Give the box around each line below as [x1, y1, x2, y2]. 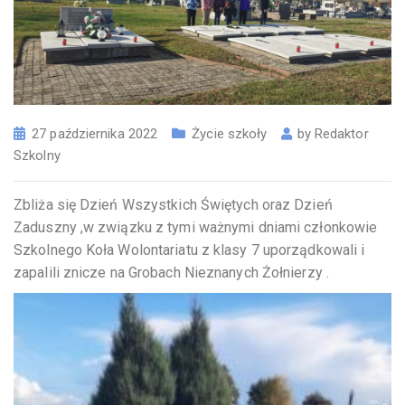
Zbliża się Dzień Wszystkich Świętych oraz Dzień [14, 195, 333, 213]
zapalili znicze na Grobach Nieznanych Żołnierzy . [14, 263, 329, 281]
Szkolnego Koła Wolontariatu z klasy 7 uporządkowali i [14, 240, 365, 259]
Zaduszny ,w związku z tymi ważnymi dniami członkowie [14, 218, 378, 236]
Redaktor [314, 126, 369, 143]
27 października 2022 [32, 126, 158, 143]
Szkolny [14, 147, 61, 165]
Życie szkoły [192, 126, 268, 143]
